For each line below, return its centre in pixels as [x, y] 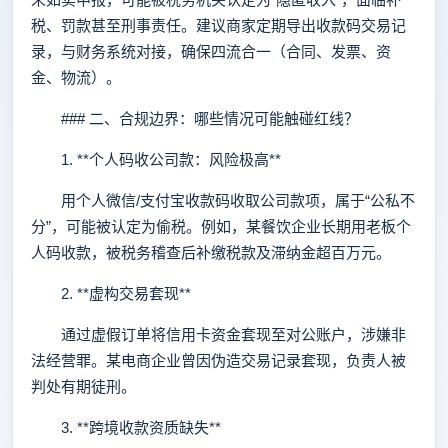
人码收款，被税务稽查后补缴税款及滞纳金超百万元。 [211, 252]
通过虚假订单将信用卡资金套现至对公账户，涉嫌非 [218, 334]
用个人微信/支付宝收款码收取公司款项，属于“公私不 [223, 200]
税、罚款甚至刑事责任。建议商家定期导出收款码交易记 [218, 25]
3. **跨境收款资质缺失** [126, 427]
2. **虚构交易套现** [111, 293]
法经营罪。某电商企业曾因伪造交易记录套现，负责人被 [218, 360]
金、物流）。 [76, 77]
